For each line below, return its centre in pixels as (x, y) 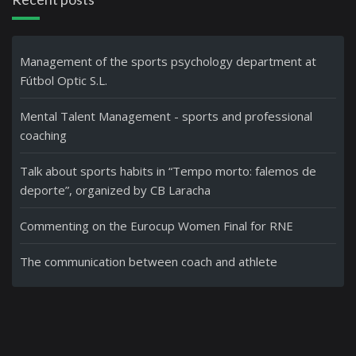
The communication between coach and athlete (149, 261)
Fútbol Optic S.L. (64, 80)
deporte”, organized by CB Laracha (115, 190)
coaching (43, 135)
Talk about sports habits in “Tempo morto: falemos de (168, 171)
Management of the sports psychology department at (168, 61)
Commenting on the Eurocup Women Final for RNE (157, 226)
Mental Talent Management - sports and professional (166, 116)
